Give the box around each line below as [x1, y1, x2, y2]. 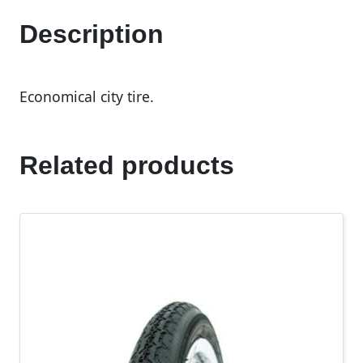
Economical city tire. [19, 87, 158, 106]
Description [19, 19, 164, 49]
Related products [19, 151, 234, 180]
